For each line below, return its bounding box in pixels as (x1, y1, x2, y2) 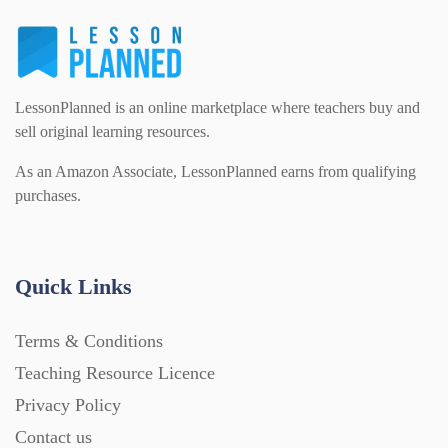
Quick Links (15, 273, 132, 299)
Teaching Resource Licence (15, 362, 215, 383)
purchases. (15, 186, 81, 204)
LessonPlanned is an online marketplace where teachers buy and (15, 98, 420, 116)
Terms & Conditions (15, 330, 163, 351)
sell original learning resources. (15, 122, 210, 140)
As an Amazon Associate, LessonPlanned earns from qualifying (15, 162, 416, 180)
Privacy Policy (15, 394, 121, 415)
